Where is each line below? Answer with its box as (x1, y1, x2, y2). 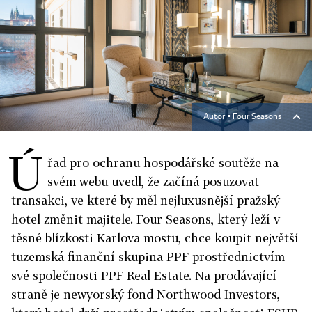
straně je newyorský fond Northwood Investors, (11, 287, 280, 302)
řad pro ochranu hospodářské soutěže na (47, 155, 279, 170)
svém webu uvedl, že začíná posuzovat (47, 174, 259, 189)
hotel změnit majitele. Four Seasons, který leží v (11, 212, 280, 226)
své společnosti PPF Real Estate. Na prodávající (11, 268, 276, 283)
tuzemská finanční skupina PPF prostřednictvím (11, 249, 285, 264)
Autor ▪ (203, 113, 233, 121)
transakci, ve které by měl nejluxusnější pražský (11, 193, 280, 208)
